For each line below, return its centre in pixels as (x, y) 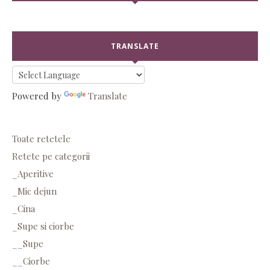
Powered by (38, 96)
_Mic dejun (34, 191)
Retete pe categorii (51, 156)
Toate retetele (41, 138)
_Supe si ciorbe (43, 226)
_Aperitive (33, 173)
